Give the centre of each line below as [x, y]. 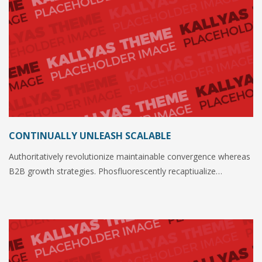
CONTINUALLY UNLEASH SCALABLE [90, 136]
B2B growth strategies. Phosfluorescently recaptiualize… [116, 171]
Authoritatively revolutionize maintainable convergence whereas [130, 157]
